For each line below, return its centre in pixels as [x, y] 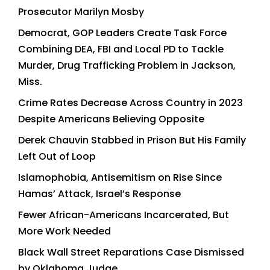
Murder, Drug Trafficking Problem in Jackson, [127, 65]
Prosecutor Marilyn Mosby [81, 11]
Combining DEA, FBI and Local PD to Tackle [121, 49]
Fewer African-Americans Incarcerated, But [124, 215]
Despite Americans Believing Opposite [111, 119]
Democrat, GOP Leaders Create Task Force [122, 33]
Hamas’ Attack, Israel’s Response [99, 193]
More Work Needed [64, 231]
